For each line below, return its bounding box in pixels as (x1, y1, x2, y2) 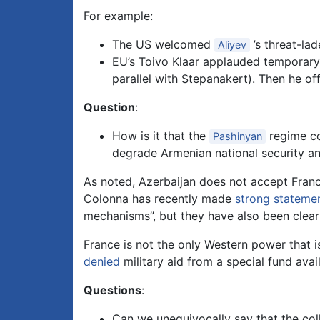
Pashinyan (213, 130, 263, 143)
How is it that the (112, 129, 209, 144)
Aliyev (218, 39, 247, 51)
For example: (84, 9, 153, 24)
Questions (84, 283, 141, 298)
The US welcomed (112, 37, 214, 52)
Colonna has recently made (84, 191, 235, 206)
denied (84, 254, 120, 269)
